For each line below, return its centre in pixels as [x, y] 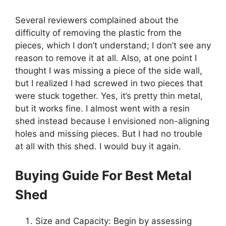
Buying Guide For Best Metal [103, 175]
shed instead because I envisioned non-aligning [112, 121]
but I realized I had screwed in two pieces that [109, 83]
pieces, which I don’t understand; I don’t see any [113, 46]
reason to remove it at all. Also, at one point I [106, 58]
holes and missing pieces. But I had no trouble [109, 134]
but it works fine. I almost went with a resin [102, 109]
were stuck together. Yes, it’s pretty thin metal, [109, 96]
